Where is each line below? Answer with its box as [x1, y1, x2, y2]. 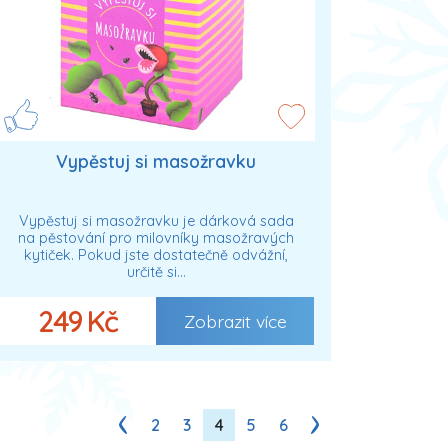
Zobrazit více [183, 309, 287, 332]
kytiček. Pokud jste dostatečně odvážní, [24, 246, 288, 265]
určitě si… [126, 263, 186, 282]
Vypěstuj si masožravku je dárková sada [18, 212, 294, 231]
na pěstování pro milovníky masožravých [18, 229, 294, 248]
